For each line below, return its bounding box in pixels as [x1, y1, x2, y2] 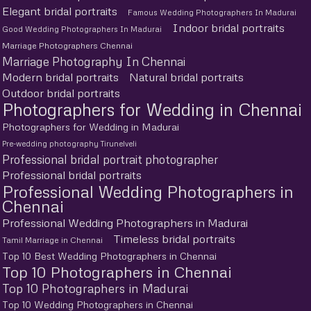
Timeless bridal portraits [113, 231, 235, 246]
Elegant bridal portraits [2, 3, 117, 18]
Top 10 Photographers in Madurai [2, 280, 188, 296]
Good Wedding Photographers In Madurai [2, 24, 162, 33]
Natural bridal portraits [129, 69, 244, 84]
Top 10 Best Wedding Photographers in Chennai [2, 249, 217, 262]
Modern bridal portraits [2, 69, 119, 84]
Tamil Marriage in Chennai [2, 234, 103, 245]
